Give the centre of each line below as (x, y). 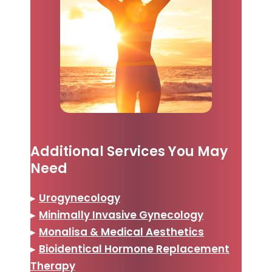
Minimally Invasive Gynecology (121, 215)
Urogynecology (80, 198)
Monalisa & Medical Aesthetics (121, 232)
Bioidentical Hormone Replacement (134, 249)
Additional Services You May (129, 152)
